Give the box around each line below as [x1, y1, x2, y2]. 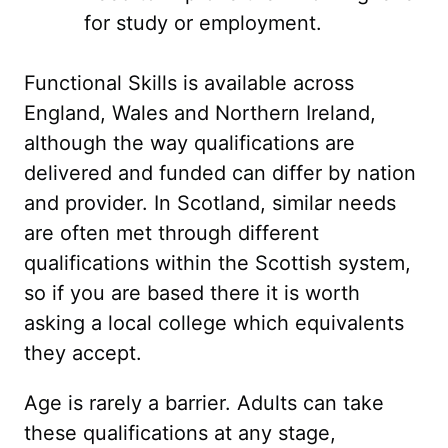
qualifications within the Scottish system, [24, 251, 411, 275]
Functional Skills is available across [24, 71, 354, 95]
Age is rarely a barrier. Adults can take [24, 391, 384, 415]
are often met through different [24, 221, 319, 245]
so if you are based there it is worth [24, 281, 360, 305]
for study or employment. [84, 11, 322, 35]
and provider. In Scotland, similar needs [24, 191, 396, 215]
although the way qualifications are [24, 131, 355, 155]
